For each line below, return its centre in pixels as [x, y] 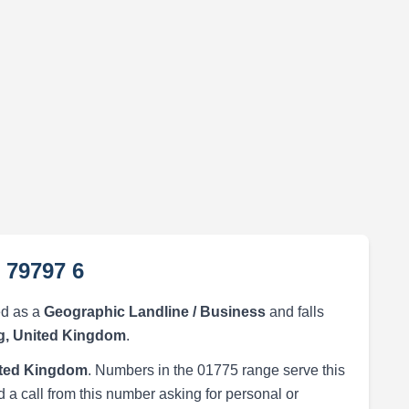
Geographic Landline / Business [154, 312]
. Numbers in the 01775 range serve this [216, 370]
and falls [294, 312]
